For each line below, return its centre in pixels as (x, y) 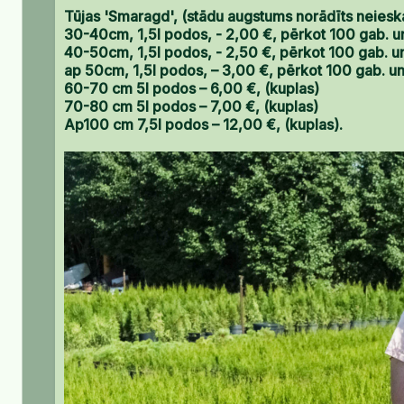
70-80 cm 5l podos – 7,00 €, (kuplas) (191, 107)
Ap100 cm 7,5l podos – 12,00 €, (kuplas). (203, 125)
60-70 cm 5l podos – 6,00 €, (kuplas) (192, 89)
